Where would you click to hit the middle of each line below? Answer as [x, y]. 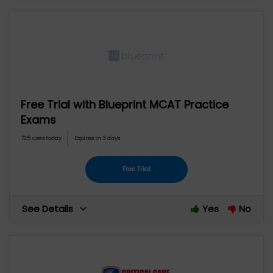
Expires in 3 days [97, 138]
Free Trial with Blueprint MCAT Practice [125, 105]
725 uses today [41, 138]
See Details [48, 209]
